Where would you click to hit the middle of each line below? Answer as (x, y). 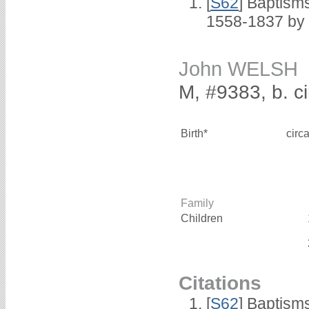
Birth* (194, 133)
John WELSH (238, 69)
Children (203, 218)
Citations (220, 282)
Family (197, 203)
